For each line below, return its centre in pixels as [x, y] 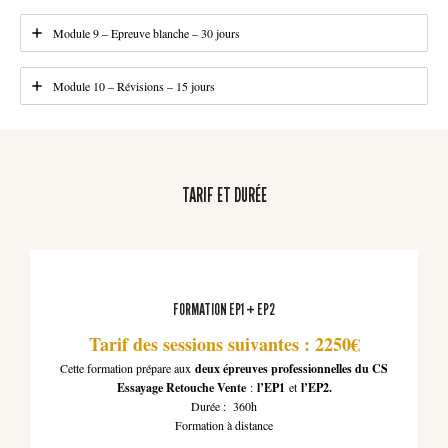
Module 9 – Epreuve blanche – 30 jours [146, 33]
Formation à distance [224, 425]
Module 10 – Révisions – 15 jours [134, 86]
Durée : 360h [224, 406]
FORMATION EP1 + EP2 [224, 310]
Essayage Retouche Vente [181, 388]
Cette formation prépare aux [127, 368]
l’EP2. [316, 388]
